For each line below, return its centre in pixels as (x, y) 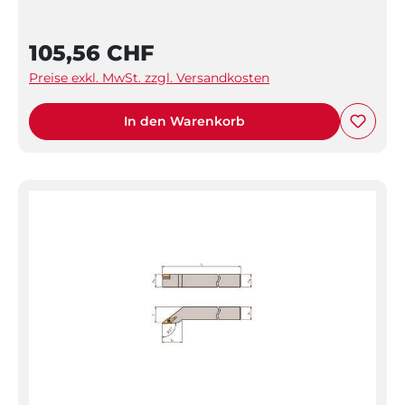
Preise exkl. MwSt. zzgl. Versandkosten (149, 77)
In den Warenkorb (184, 121)
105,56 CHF (91, 52)
